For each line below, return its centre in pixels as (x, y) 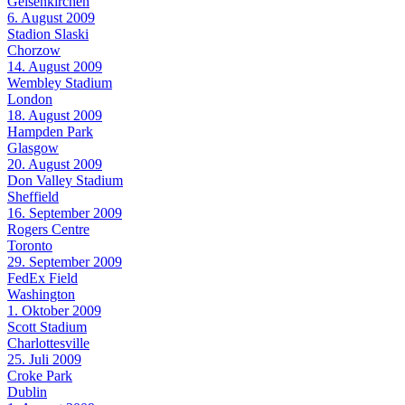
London (30, 99)
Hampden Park (50, 131)
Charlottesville (48, 343)
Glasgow (33, 147)
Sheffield (33, 196)
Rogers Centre (48, 229)
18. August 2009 (55, 115)
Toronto (30, 245)
